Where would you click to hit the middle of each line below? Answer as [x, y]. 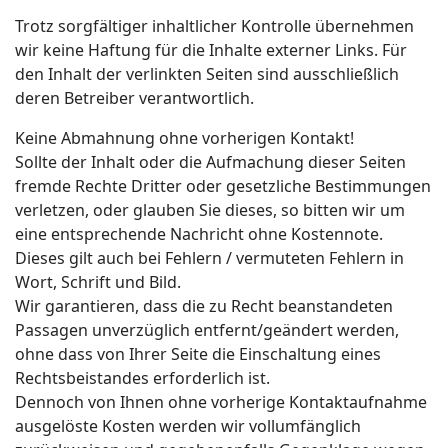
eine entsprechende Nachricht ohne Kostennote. [199, 234]
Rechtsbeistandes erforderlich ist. [142, 378]
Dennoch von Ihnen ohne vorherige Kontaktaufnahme [221, 402]
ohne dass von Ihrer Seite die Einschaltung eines [198, 354]
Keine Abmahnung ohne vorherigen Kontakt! [184, 138]
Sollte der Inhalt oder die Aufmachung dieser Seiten [210, 162]
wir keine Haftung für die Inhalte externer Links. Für [211, 50]
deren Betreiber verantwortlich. [134, 98]
